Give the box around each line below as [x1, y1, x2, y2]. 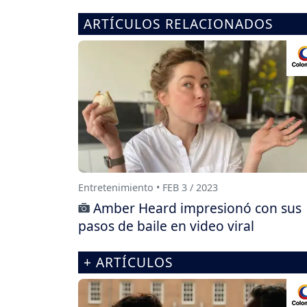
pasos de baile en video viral [78, 216, 254, 235]
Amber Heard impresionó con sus [93, 198, 302, 217]
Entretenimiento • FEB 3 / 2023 [78, 180, 218, 194]
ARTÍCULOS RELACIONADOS [84, 14, 273, 34]
